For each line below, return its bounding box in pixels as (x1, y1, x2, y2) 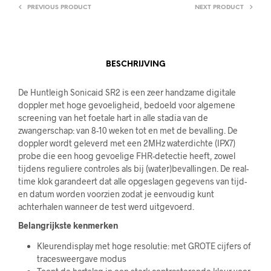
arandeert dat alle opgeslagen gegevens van (60, 176, 231, 187)
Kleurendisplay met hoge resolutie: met (36, 240, 188, 251)
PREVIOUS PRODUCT (27, 4, 91, 11)
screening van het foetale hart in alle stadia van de (18, 113, 208, 123)
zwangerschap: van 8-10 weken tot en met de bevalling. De (18, 125, 238, 136)
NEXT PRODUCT (195, 4, 244, 11)
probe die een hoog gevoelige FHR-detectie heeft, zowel (18, 151, 235, 162)
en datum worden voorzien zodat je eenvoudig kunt (18, 189, 214, 200)
